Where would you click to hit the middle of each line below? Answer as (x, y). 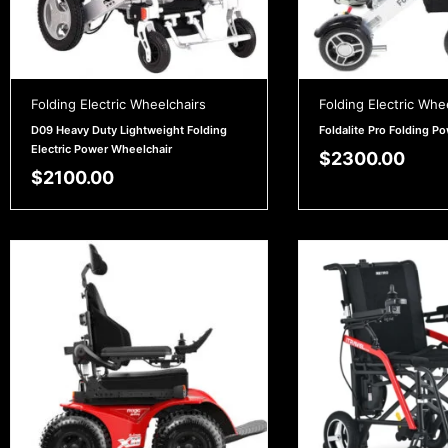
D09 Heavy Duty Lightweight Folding (129, 130)
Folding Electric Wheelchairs (118, 104)
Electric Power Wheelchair (101, 149)
